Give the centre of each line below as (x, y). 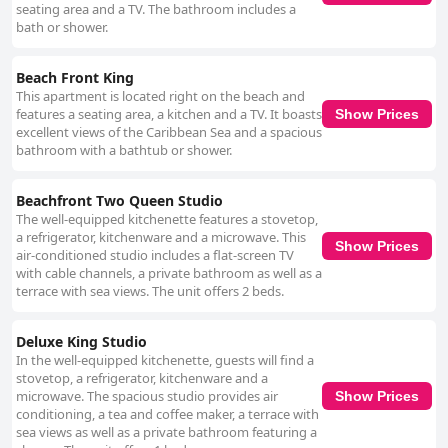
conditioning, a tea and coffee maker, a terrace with (167, 414)
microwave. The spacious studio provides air (147, 396)
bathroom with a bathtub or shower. (124, 150)
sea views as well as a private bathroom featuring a (166, 432)
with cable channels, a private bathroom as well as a (169, 273)
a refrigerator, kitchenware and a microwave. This (161, 237)
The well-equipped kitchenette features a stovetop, (167, 219)
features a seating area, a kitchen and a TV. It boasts (169, 114)
